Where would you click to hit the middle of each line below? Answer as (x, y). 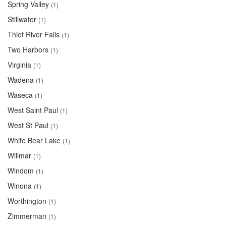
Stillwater (22, 19)
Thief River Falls (34, 34)
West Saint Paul (33, 110)
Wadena (21, 80)
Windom (21, 171)
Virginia (19, 65)
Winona (20, 186)
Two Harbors (28, 49)
